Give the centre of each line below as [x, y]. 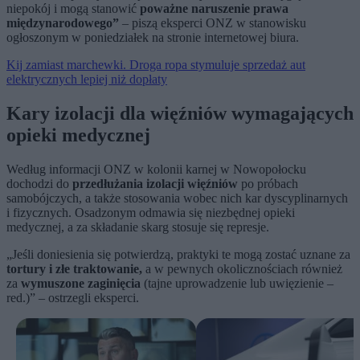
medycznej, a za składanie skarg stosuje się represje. [138, 227]
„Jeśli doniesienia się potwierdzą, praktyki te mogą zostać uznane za [178, 255]
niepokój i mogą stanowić [73, 9]
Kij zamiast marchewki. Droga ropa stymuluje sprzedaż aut [156, 65]
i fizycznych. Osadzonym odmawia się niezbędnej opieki [151, 213]
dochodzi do [39, 184]
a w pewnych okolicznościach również [242, 269]
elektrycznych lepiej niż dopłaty [87, 80]
